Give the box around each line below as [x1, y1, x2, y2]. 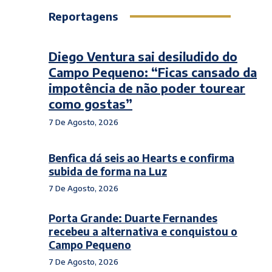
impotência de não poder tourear [49, 80, 245, 95]
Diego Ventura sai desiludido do [49, 49, 237, 64]
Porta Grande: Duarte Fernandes [49, 211, 217, 225]
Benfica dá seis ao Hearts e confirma [49, 151, 234, 165]
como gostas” [49, 96, 132, 111]
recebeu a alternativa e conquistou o [49, 225, 237, 238]
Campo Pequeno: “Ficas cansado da [49, 64, 257, 80]
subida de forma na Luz [49, 165, 167, 178]
